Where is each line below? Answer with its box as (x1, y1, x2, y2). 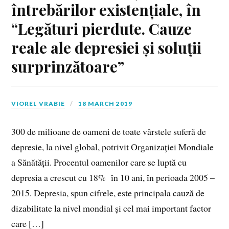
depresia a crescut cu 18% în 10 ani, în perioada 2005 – (11, 171, 215, 184)
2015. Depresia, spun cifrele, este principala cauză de (11, 186, 205, 199)
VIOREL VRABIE (11, 99, 65, 107)
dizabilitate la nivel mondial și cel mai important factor (11, 201, 212, 214)
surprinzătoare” (11, 56, 125, 76)
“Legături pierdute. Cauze (11, 18, 192, 38)
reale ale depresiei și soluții (11, 37, 202, 57)
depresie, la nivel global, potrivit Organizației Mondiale (11, 140, 214, 153)
